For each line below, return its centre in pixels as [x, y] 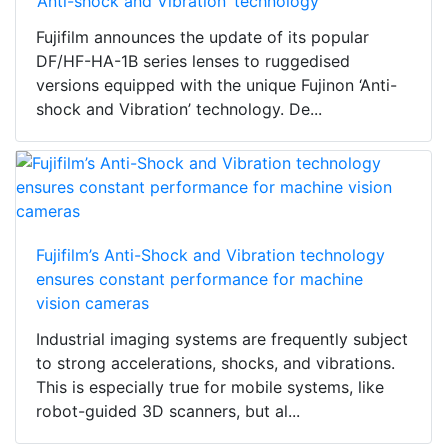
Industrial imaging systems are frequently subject [222, 339]
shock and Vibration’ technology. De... [179, 109]
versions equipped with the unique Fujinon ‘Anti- [216, 85]
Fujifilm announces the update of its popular [202, 37]
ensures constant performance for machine [199, 279]
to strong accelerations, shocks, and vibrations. [215, 363]
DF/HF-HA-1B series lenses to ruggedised [193, 61]
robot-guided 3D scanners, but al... [168, 411]
